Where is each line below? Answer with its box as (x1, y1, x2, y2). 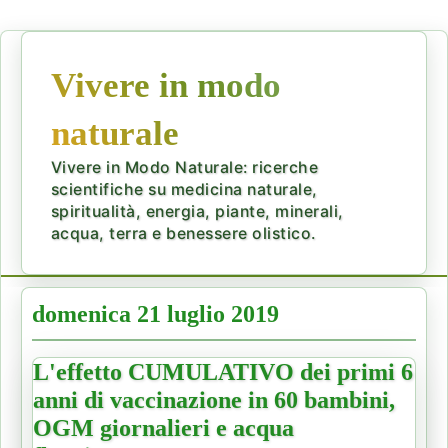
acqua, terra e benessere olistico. (50, 223, 316, 243)
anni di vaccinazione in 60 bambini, (33, 386, 395, 413)
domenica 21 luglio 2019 (32, 300, 279, 327)
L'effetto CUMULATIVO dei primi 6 (33, 358, 413, 385)
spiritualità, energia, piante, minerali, (50, 201, 344, 221)
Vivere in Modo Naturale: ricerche (50, 157, 319, 177)
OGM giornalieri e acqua (33, 414, 294, 441)
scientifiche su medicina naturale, (50, 179, 318, 199)
